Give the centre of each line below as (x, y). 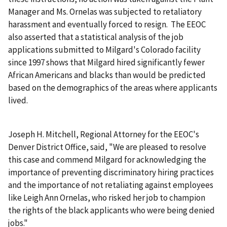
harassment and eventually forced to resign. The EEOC (107, 25)
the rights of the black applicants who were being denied (111, 211)
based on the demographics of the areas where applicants (113, 88)
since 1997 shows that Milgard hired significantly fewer (106, 63)
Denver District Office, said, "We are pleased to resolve (107, 147)
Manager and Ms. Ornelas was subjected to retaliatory (105, 12)
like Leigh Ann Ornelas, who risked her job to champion (107, 198)
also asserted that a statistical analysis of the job (96, 37)
